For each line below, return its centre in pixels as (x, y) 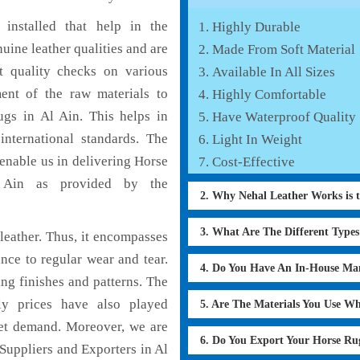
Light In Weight (257, 140)
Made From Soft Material (284, 50)
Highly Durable (256, 27)
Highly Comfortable (269, 95)
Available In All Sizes (274, 72)
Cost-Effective (254, 162)
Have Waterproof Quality (284, 117)
